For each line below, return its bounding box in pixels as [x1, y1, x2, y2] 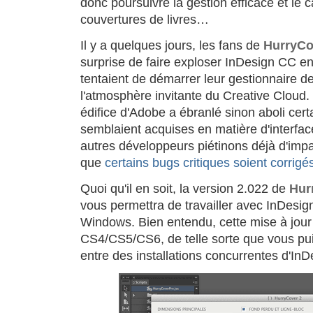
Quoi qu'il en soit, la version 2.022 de [80, 182, 289, 196]
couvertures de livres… [80, 13, 209, 27]
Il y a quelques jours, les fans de [80, 38, 263, 52]
